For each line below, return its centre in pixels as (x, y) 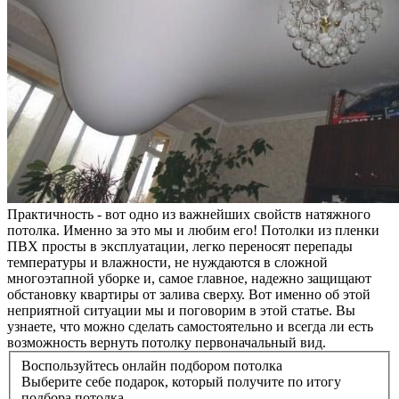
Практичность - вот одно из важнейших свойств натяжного (189, 215)
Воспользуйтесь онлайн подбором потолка (152, 366)
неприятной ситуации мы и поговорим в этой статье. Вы (181, 311)
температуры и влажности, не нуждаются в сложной (167, 263)
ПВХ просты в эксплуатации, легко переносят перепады (180, 247)
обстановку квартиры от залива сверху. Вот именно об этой (189, 295)
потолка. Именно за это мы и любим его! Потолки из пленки (193, 231)
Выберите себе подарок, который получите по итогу (181, 382)
